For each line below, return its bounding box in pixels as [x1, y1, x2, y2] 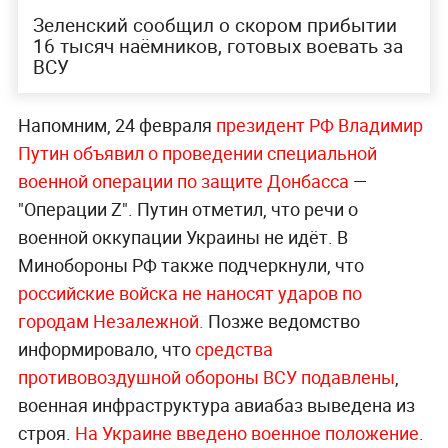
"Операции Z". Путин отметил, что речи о [17, 197, 358, 222]
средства [194, 337, 273, 362]
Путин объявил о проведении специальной [17, 141, 377, 166]
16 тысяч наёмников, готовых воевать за [32, 33, 403, 60]
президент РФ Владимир [211, 113, 423, 138]
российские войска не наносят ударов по [17, 281, 362, 306]
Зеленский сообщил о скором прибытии [32, 12, 397, 39]
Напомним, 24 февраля [17, 113, 212, 138]
